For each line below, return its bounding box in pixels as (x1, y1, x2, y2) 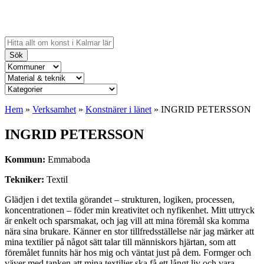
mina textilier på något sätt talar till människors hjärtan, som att (5, 236, 236, 247)
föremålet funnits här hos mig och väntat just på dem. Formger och (5, 247, 251, 258)
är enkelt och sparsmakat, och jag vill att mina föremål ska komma (5, 215, 249, 226)
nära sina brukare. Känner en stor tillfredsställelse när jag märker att (5, 226, 254, 236)
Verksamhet (32, 104, 76, 114)
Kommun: (5, 154, 45, 164)
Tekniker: (5, 174, 44, 184)
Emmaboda (45, 154, 90, 164)
